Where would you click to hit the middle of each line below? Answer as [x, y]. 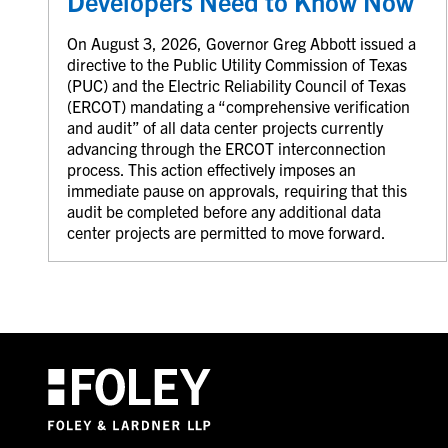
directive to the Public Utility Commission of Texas [236, 63]
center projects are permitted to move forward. [226, 231]
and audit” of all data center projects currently [224, 126]
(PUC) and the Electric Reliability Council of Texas [236, 84]
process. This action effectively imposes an [211, 168]
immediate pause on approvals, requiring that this [236, 189]
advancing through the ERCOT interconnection [226, 147]
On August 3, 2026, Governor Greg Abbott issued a [241, 42]
